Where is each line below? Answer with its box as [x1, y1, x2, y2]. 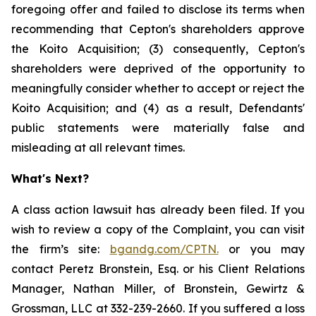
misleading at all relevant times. [11, 140, 185, 154]
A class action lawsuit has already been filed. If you [11, 202, 305, 217]
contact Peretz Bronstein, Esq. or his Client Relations [11, 262, 305, 276]
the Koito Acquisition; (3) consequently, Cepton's [11, 42, 305, 56]
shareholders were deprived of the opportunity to [11, 61, 305, 75]
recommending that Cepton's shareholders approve [11, 22, 305, 36]
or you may [218, 242, 305, 256]
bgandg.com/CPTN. [109, 242, 219, 256]
